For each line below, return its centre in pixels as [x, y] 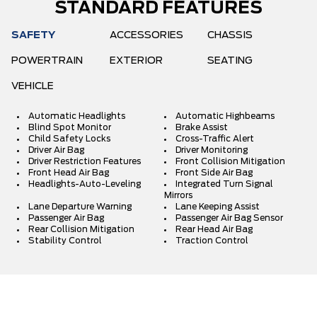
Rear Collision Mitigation [81, 229]
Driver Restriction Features [85, 161]
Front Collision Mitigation [230, 161]
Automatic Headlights [77, 116]
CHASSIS [230, 35]
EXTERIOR [136, 61]
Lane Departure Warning [80, 207]
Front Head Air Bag [69, 173]
